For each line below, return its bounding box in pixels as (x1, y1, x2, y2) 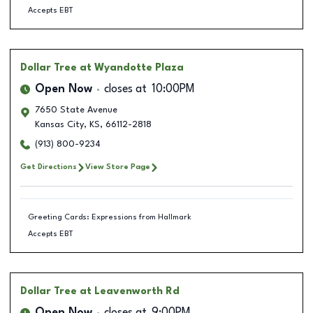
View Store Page (85, 163, 150, 171)
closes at (104, 84, 147, 95)
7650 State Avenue (35, 105, 117, 115)
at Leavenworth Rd (80, 286, 180, 296)
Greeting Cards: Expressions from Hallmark (27, 212, 191, 221)
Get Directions (20, 163, 77, 171)
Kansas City (35, 120, 84, 129)
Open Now (35, 84, 92, 95)
